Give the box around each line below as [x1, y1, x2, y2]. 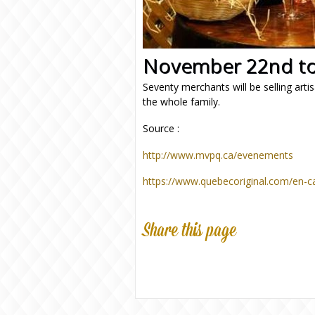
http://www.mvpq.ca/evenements [143, 148, 293, 162]
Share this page [143, 218, 236, 245]
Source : [143, 121, 179, 135]
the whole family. [143, 95, 220, 108]
